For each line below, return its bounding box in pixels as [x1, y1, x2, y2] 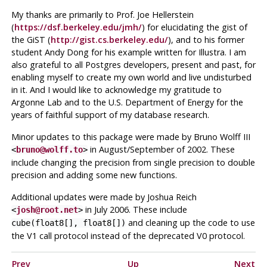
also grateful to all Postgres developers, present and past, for [11, 58, 256, 70]
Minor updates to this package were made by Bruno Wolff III [11, 131, 250, 142]
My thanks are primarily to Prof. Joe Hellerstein [11, 8, 194, 20]
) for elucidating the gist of [141, 21, 247, 33]
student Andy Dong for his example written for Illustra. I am [11, 46, 246, 58]
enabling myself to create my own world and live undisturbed [11, 71, 252, 83]
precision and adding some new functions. [11, 169, 177, 181]
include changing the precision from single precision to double [11, 156, 255, 168]
